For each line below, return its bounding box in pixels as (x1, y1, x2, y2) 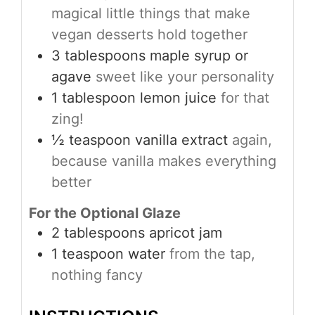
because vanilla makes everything (51, 153, 276, 170)
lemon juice (140, 89, 217, 107)
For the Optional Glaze (29, 205, 181, 222)
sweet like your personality (96, 68, 274, 86)
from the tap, (169, 245, 255, 263)
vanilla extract (135, 131, 228, 149)
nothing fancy (51, 266, 143, 284)
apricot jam (149, 224, 222, 242)
